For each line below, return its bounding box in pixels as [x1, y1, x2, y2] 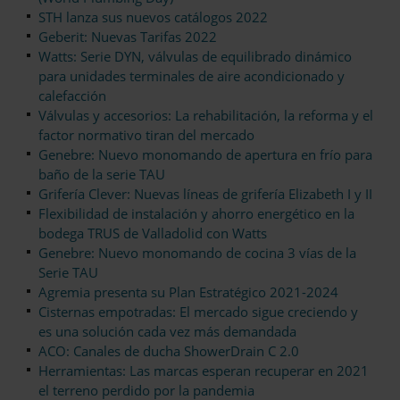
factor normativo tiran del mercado [38, 126, 254, 145]
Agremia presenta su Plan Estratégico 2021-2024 [38, 283, 338, 302]
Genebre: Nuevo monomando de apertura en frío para [38, 146, 372, 164]
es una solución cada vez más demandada [38, 322, 296, 341]
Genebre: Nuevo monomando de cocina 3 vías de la [38, 244, 356, 262]
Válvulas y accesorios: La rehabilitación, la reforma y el [38, 106, 373, 125]
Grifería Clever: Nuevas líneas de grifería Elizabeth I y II [38, 185, 372, 204]
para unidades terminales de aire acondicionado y [38, 67, 345, 86]
